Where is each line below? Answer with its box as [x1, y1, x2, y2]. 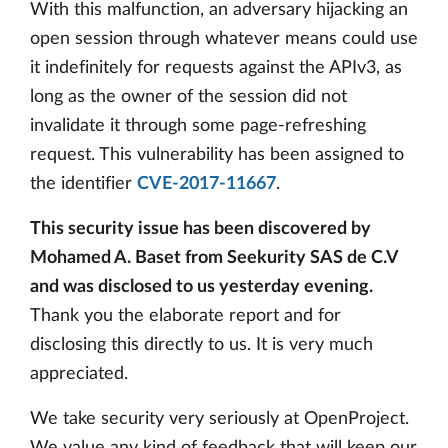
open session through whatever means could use [30, 30, 418, 49]
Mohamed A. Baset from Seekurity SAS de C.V [30, 249, 398, 268]
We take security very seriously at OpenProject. [30, 410, 409, 429]
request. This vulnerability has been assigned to [30, 146, 404, 165]
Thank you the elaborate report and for [30, 307, 341, 326]
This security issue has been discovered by [30, 220, 371, 239]
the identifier [30, 175, 137, 194]
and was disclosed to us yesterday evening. [30, 278, 373, 297]
